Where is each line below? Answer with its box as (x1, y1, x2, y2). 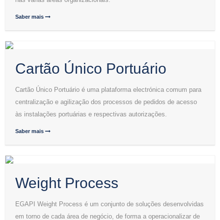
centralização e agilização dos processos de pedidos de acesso (15, 98, 197, 106)
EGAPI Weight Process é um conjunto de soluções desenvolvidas (15, 200, 204, 208)
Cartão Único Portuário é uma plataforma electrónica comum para (15, 86, 201, 93)
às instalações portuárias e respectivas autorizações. (15, 110, 167, 118)
